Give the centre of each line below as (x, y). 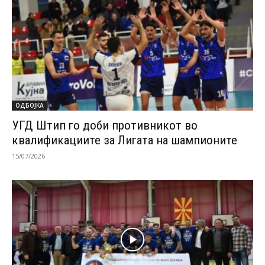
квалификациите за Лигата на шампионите (125, 140)
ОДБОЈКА (30, 105)
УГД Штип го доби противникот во (105, 125)
